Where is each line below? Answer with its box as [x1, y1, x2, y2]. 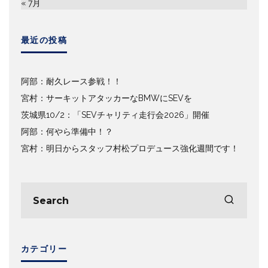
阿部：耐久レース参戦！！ [21, 77, 121, 87]
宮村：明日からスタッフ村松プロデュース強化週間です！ [21, 144, 239, 154]
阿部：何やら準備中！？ [21, 127, 113, 137]
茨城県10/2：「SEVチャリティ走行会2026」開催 [21, 110, 209, 120]
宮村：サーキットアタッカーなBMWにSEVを [21, 93, 192, 103]
